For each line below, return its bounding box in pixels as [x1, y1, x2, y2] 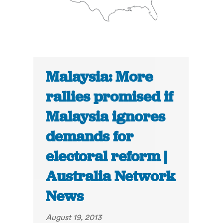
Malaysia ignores [46, 107, 166, 126]
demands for [46, 127, 134, 146]
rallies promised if [46, 87, 174, 107]
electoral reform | [46, 147, 168, 166]
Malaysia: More [46, 67, 153, 87]
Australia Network [46, 167, 176, 186]
